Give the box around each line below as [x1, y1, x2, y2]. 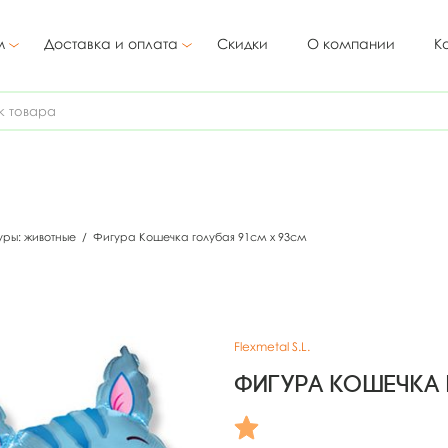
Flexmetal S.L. [234, 339, 310, 354]
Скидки [217, 35, 268, 52]
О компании [307, 35, 395, 52]
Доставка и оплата [44, 35, 178, 52]
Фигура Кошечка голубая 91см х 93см [90, 230, 307, 243]
